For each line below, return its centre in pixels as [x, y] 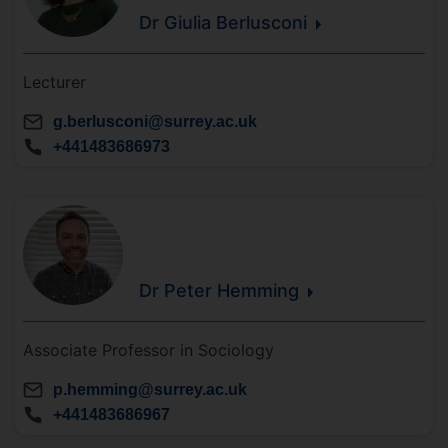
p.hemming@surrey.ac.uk [150, 389]
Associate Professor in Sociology [148, 350]
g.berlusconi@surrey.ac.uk [155, 121]
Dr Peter [178, 291]
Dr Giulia [177, 23]
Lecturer [54, 82]
